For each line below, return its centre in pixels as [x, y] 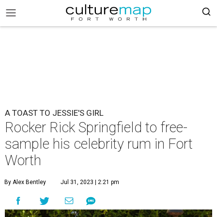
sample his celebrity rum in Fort [99, 144]
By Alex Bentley [25, 182]
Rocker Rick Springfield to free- [96, 127]
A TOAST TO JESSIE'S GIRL [54, 113]
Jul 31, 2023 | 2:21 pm [90, 182]
